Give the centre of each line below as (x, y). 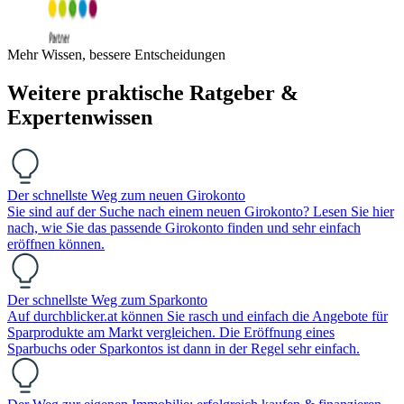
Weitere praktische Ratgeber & (153, 92)
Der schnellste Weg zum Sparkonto (107, 299)
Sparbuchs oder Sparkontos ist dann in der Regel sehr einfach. (184, 348)
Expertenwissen (80, 117)
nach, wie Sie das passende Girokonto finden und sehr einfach (184, 227)
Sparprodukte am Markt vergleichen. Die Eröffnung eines (171, 332)
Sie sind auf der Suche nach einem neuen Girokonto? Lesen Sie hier (201, 211)
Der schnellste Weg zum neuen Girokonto (126, 195)
